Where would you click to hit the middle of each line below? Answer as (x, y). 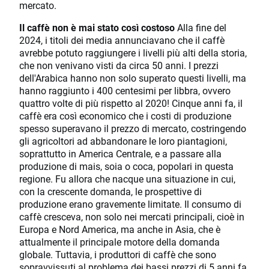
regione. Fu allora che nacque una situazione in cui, (127, 179)
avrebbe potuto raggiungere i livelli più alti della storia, (133, 53)
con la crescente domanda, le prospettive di (110, 192)
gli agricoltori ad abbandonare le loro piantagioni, (123, 141)
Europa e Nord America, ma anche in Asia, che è (120, 229)
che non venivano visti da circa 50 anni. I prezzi (119, 65)
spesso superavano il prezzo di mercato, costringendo (133, 128)
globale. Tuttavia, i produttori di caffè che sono (118, 255)
